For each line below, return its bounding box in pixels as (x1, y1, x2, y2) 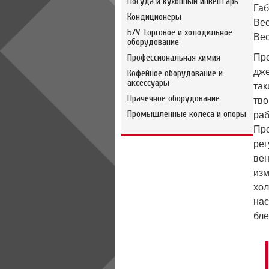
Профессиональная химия (127, 52, 220, 63)
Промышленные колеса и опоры (127, 109, 246, 119)
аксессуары (127, 77, 169, 88)
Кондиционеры (127, 11, 181, 22)
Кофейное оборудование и (127, 68, 223, 79)
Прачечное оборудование (127, 93, 220, 104)
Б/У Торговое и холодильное (127, 27, 232, 38)
